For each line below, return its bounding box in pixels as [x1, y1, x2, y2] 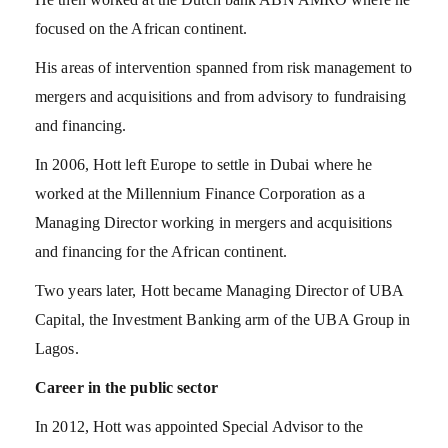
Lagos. [35, 339, 79, 357]
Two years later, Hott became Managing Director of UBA [35, 281, 404, 299]
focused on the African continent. [35, 19, 248, 37]
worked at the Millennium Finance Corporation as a [35, 184, 365, 202]
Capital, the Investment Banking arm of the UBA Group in [35, 310, 411, 328]
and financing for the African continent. [35, 242, 288, 260]
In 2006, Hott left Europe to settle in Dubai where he [35, 155, 373, 173]
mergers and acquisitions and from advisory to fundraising [35, 87, 406, 105]
